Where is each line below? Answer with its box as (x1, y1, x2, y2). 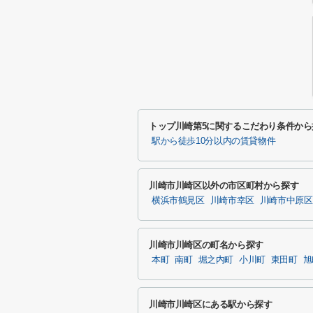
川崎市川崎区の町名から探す (149, 240, 263, 250)
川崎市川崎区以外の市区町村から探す (149, 180, 299, 191)
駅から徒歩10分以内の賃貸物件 (152, 136, 276, 146)
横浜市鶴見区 (152, 196, 205, 205)
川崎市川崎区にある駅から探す (149, 299, 272, 310)
